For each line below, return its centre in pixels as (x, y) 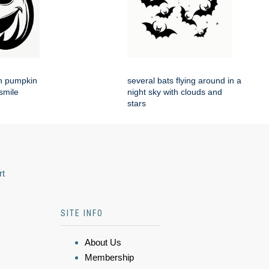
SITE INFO (82, 213)
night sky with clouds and (175, 92)
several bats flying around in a (184, 81)
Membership (109, 258)
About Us (103, 243)
